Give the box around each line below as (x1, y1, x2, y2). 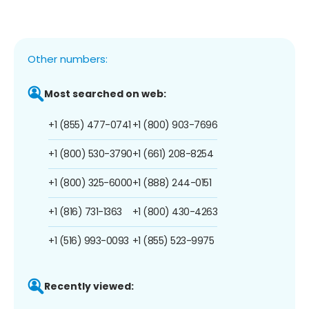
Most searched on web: (44, 86, 166, 101)
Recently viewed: (44, 279, 134, 293)
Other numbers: (28, 51, 108, 66)
